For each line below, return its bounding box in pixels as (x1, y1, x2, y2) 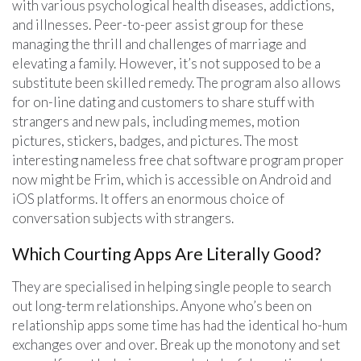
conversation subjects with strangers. (12, 209, 234, 226)
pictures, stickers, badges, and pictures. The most (12, 131, 298, 149)
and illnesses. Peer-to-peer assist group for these (12, 15, 304, 33)
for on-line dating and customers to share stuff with (12, 93, 314, 110)
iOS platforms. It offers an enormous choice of (12, 189, 284, 207)
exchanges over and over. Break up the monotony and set (12, 335, 340, 353)
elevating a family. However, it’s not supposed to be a (12, 54, 321, 72)
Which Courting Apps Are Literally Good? (12, 243, 321, 263)
